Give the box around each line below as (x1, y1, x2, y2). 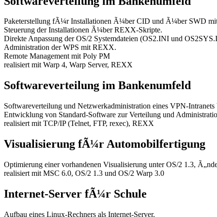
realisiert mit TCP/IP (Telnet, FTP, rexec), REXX (4, 119, 154, 128)
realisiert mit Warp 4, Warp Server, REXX (4, 61, 133, 69)
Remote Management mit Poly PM (4, 52, 110, 61)
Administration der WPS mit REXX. (4, 43, 116, 52)
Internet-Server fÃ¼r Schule (4, 187, 147, 200)
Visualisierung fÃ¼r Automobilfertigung (4, 138, 205, 151)
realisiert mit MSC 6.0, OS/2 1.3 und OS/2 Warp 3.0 (4, 169, 164, 178)
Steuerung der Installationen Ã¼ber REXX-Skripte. (4, 26, 162, 34)
